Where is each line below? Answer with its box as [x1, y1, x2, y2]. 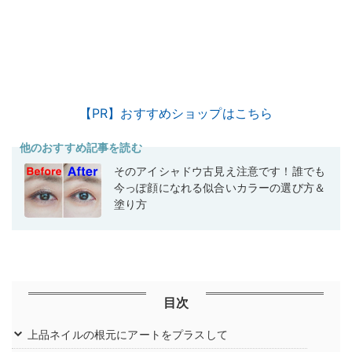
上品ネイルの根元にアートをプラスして [27, 328, 228, 342]
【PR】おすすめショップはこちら [79, 105, 273, 122]
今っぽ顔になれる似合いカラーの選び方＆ [114, 181, 326, 195]
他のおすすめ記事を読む [20, 141, 142, 155]
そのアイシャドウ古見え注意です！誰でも [114, 164, 326, 178]
